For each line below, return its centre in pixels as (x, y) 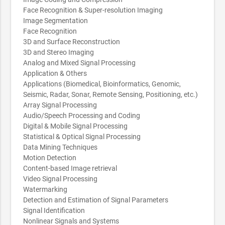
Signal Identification (54, 210)
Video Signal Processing (61, 179)
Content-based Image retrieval (70, 168)
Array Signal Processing (60, 105)
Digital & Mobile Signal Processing (76, 126)
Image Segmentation (56, 20)
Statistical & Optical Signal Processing (82, 136)
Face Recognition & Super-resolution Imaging (93, 10)
